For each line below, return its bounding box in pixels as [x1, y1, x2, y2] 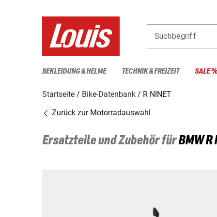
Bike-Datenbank [82, 89, 136, 99]
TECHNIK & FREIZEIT [122, 67, 179, 76]
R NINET [143, 89, 171, 99]
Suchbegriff [155, 31, 196, 41]
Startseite [42, 89, 75, 99]
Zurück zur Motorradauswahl [50, 108, 151, 117]
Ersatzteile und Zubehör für [42, 134, 178, 148]
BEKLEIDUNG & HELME [42, 67, 106, 76]
